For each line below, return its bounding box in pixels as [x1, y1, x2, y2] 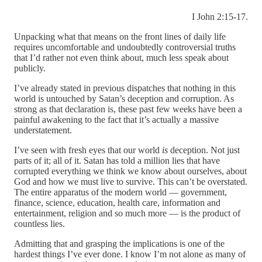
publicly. [14, 63, 46, 74]
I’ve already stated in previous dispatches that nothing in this [14, 83, 236, 94]
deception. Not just [170, 145, 240, 156]
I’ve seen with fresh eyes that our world [14, 145, 162, 156]
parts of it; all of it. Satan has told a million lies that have [14, 156, 220, 166]
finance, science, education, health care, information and [14, 198, 220, 208]
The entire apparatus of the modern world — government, [14, 187, 227, 198]
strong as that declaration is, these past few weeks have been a [14, 104, 242, 115]
